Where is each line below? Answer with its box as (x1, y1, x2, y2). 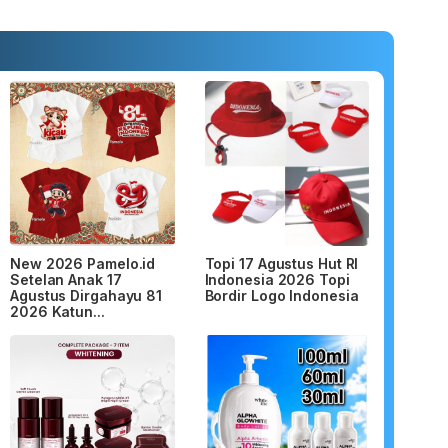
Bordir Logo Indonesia (204, 286, 359, 304)
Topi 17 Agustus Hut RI (204, 254, 359, 272)
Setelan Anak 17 (10, 270, 122, 288)
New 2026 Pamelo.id (10, 254, 156, 272)
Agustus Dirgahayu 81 (10, 286, 162, 304)
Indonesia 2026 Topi (204, 270, 350, 288)
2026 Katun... (10, 302, 105, 320)
